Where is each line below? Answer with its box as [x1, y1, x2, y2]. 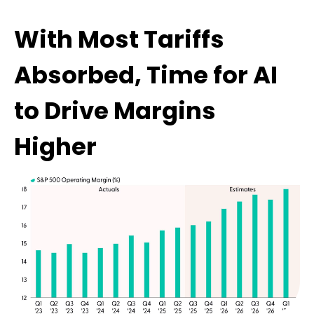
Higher [14, 130, 97, 164]
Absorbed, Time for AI [14, 58, 278, 93]
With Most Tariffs [14, 22, 224, 57]
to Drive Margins [14, 94, 216, 128]
